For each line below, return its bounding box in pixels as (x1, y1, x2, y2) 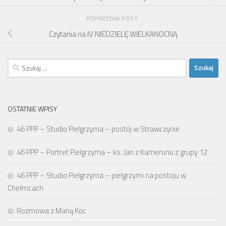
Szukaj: (7, 58, 30, 70)
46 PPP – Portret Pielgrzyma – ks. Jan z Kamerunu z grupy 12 (17, 146, 207, 158)
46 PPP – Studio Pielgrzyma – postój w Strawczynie (17, 123, 180, 135)
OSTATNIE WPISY (8, 103, 57, 114)
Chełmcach (8, 182, 43, 194)
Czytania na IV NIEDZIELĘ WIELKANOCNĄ (48, 28, 178, 40)
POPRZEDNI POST (86, 13, 140, 23)
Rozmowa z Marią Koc (17, 204, 86, 216)
